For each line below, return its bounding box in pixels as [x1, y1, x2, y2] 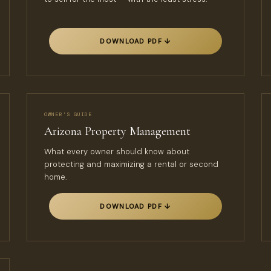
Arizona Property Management [44, 124, 191, 139]
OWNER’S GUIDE [44, 111, 93, 118]
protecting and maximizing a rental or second [44, 159, 218, 169]
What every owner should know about [44, 146, 189, 157]
